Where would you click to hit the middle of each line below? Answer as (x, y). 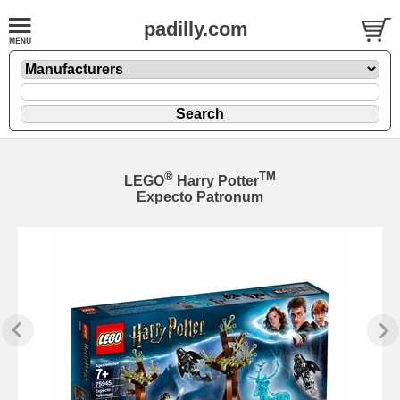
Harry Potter (218, 181)
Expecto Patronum (200, 197)
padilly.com (196, 29)
